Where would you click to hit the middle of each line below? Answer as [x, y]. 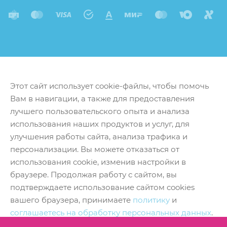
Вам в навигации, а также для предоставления [102, 99]
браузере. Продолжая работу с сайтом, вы [93, 175]
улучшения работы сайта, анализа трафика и [99, 137]
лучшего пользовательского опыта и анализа [100, 111]
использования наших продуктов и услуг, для [100, 124]
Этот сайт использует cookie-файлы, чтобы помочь [109, 86]
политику [151, 200]
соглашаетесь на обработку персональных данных [111, 213]
